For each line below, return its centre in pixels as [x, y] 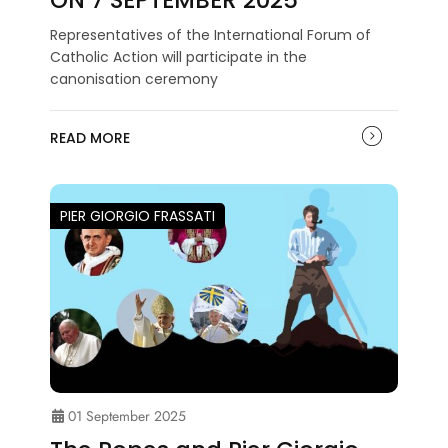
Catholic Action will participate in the [178, 56]
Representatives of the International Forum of [210, 34]
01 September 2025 [125, 415]
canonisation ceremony [134, 78]
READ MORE [90, 137]
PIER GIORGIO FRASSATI [137, 215]
